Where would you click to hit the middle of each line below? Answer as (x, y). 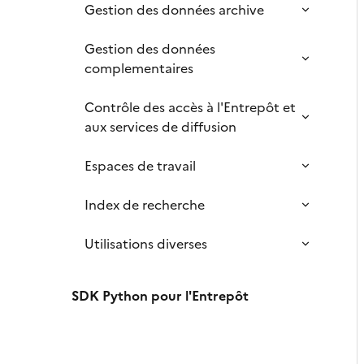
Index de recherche (145, 205)
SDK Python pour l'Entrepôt (160, 296)
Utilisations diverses (146, 244)
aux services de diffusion (160, 127)
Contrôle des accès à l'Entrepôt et (190, 107)
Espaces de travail (140, 166)
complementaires (139, 68)
